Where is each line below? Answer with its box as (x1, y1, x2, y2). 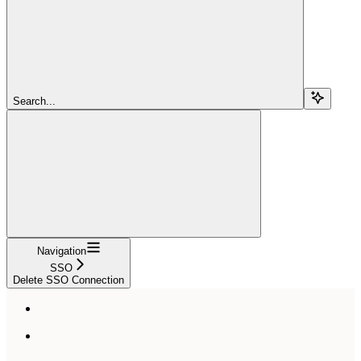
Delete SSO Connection (13, 273, 124, 286)
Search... (13, 94, 56, 107)
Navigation (36, 244, 86, 257)
